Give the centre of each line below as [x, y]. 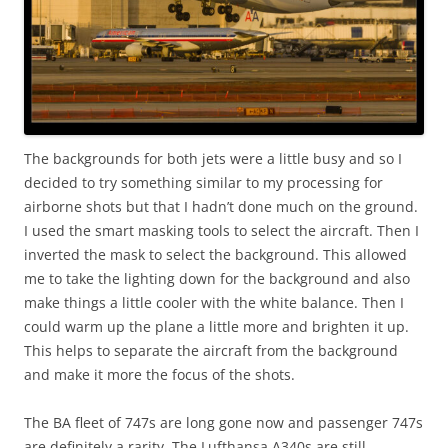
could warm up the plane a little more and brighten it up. [216, 326]
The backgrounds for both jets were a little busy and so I [213, 158]
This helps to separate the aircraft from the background [211, 350]
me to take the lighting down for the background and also [217, 278]
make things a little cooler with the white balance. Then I [214, 302]
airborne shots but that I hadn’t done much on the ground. [221, 206]
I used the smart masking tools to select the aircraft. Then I [221, 230]
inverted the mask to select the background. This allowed [215, 254]
